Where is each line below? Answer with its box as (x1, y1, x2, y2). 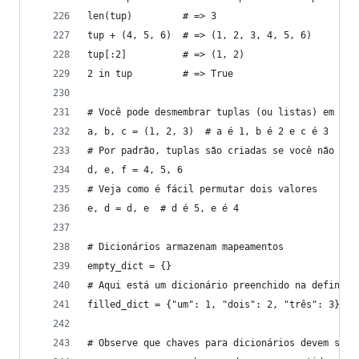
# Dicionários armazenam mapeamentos (87, 241, 284, 252)
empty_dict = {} (87, 260, 171, 272)
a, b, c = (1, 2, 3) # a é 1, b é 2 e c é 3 (87, 126, 329, 137)
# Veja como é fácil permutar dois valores (87, 184, 317, 195)
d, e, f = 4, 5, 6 (87, 164, 183, 175)
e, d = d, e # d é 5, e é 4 (87, 203, 239, 214)
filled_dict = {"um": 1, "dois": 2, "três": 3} (87, 299, 340, 310)
